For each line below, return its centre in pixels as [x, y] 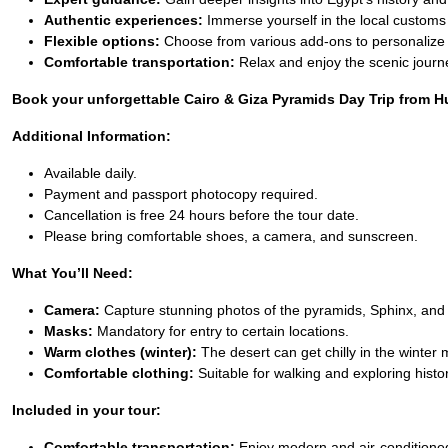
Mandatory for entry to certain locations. [221, 331]
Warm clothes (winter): [120, 352]
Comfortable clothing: [119, 373]
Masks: [68, 331]
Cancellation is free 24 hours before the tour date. [201, 215]
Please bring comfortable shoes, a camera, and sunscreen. [231, 236]
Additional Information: [91, 136]
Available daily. [90, 173]
